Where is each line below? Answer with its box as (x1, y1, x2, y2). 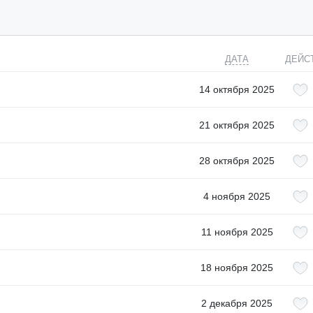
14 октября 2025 (199, 84, 275, 95)
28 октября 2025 (199, 155, 275, 166)
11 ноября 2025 (201, 226, 273, 238)
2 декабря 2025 (201, 298, 272, 309)
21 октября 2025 (199, 119, 275, 131)
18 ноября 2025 (201, 262, 273, 273)
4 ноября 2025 (203, 191, 270, 202)
